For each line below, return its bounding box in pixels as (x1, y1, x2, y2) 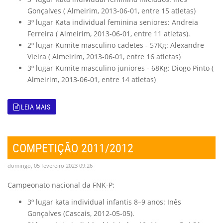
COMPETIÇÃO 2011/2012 (12, 139, 133, 156)
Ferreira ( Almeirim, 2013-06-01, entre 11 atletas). (27, 29, 190, 38)
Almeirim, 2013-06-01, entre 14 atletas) (27, 75, 156, 84)
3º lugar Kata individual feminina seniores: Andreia (27, 17, 198, 27)
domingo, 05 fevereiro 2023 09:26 (7, 161, 93, 169)
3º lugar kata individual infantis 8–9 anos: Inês (27, 197, 181, 207)
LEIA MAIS (19, 102, 50, 111)
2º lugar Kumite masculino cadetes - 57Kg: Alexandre (27, 40, 204, 50)
